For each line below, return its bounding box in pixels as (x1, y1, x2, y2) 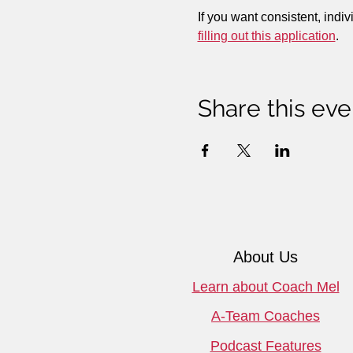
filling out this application (197, 29, 336, 43)
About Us (233, 248, 298, 266)
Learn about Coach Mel (191, 279, 340, 295)
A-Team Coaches (211, 308, 320, 325)
